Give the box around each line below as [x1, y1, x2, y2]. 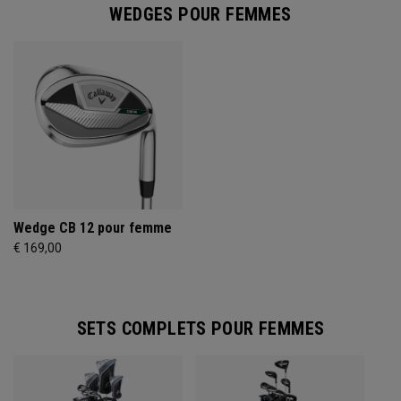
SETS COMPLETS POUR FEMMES [76, 318, 325, 340]
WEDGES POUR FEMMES [109, 3, 292, 25]
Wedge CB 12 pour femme [13, 219, 172, 237]
